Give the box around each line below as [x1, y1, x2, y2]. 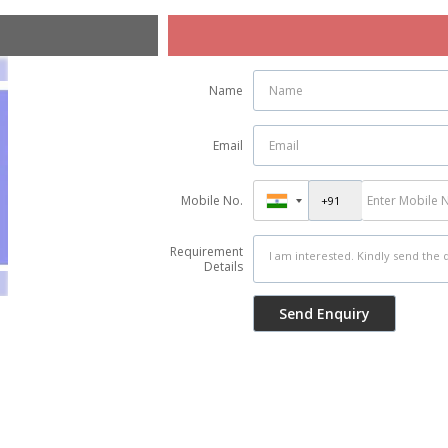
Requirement [170, 243, 243, 260]
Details [204, 258, 243, 275]
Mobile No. [181, 192, 243, 209]
